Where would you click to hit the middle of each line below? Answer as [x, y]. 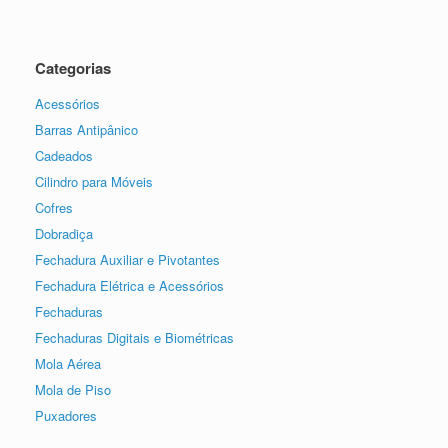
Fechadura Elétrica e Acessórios [129, 286]
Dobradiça [64, 234]
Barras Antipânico [86, 130]
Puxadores [66, 416]
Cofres [54, 208]
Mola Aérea [68, 364]
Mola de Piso [73, 390]
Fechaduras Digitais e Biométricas [134, 338]
